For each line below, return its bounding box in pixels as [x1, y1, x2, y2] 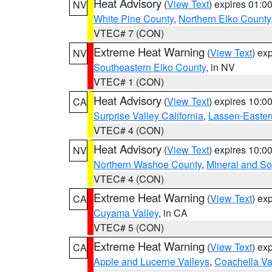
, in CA [158, 206, 188, 220]
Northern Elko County [178, 12, 271, 25]
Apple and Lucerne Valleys [93, 254, 209, 268]
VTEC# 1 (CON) [93, 75, 164, 89]
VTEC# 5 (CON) [93, 220, 164, 234]
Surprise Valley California [93, 109, 203, 123]
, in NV [206, 60, 235, 74]
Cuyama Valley [93, 206, 158, 220]
